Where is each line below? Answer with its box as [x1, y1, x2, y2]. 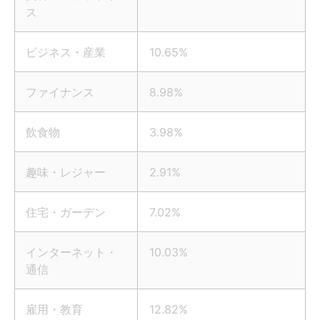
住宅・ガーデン [26, 205, 106, 220]
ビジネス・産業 [26, 45, 106, 60]
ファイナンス [26, 85, 94, 100]
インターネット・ [26, 245, 117, 260]
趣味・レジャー [26, 165, 106, 180]
